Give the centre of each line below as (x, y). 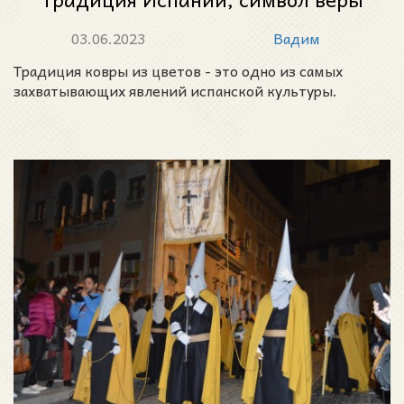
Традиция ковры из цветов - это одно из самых (178, 71)
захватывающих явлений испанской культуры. (175, 91)
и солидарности (202, 28)
